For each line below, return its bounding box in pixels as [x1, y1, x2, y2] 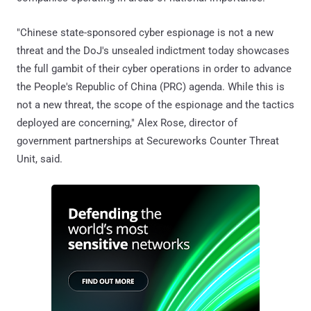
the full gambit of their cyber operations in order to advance [17, 62, 292, 75]
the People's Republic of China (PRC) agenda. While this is [17, 80, 285, 93]
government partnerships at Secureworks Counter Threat [17, 134, 279, 147]
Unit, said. [17, 152, 62, 165]
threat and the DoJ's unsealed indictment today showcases [17, 44, 289, 57]
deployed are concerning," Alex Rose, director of [17, 116, 237, 129]
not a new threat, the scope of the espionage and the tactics [17, 98, 294, 111]
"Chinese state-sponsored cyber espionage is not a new [17, 26, 274, 39]
